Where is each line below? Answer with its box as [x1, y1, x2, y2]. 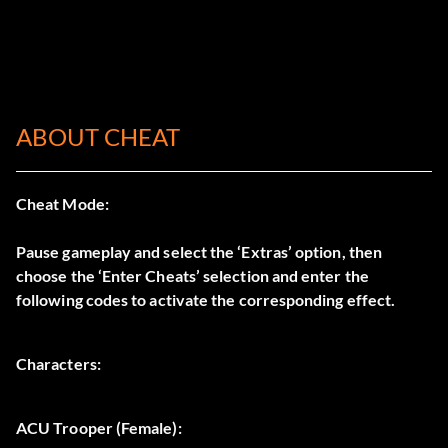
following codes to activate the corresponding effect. [16, 290, 396, 310]
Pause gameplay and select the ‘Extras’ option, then [16, 242, 383, 262]
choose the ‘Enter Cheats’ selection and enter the [16, 266, 369, 286]
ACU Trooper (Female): [16, 418, 182, 438]
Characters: [16, 354, 101, 374]
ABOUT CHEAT [16, 122, 180, 152]
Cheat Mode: [16, 194, 109, 214]
